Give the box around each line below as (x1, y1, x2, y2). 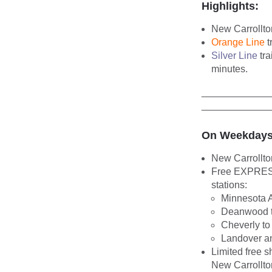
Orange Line (211, 36, 265, 47)
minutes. (211, 63, 248, 74)
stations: (211, 179, 247, 190)
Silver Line (211, 50, 257, 61)
